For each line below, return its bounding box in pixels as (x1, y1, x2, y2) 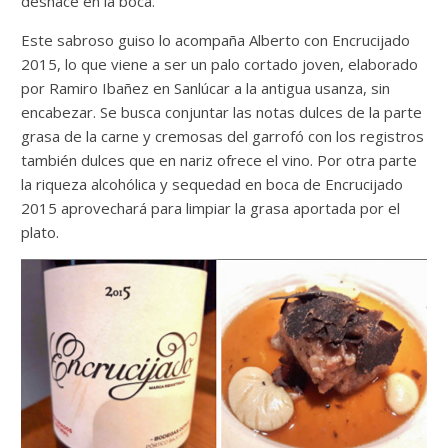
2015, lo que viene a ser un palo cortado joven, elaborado (21, 54, 419, 75)
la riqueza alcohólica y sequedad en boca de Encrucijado (21, 174, 404, 195)
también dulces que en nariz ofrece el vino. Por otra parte (21, 150, 418, 171)
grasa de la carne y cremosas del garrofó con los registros (21, 126, 425, 147)
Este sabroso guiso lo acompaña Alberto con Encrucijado (21, 30, 411, 51)
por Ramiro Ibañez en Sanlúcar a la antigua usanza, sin (21, 78, 391, 99)
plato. (21, 222, 60, 243)
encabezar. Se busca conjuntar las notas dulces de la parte (21, 102, 423, 123)
